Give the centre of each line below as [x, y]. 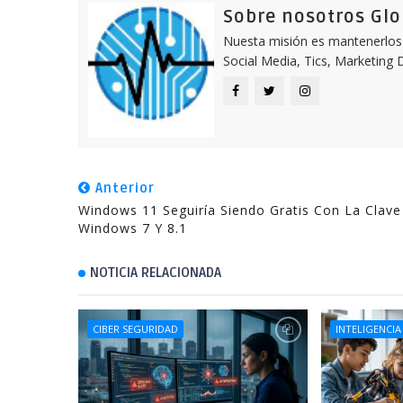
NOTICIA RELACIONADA [156, 273]
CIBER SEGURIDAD [135, 329]
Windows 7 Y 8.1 [133, 228]
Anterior [123, 188]
